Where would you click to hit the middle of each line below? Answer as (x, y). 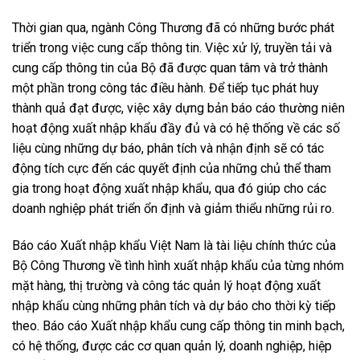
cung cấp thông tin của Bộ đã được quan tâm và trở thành (170, 68)
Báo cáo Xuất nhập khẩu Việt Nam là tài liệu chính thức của (174, 246)
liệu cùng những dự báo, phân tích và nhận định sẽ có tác (168, 149)
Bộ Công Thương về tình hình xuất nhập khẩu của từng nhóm (178, 266)
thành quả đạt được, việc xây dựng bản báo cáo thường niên (178, 108)
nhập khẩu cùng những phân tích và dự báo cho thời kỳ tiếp (174, 306)
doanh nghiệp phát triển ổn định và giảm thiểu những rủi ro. (173, 209)
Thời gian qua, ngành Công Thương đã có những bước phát (173, 28)
